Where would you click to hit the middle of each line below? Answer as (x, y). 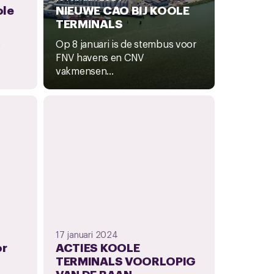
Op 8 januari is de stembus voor (126, 43)
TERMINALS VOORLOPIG (126, 260)
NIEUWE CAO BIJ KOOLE (123, 9)
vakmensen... (85, 70)
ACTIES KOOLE (98, 246)
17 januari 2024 (87, 234)
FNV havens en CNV (100, 57)
